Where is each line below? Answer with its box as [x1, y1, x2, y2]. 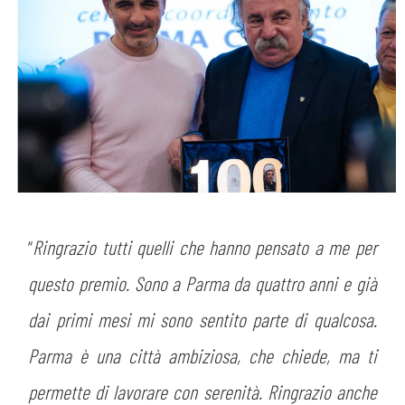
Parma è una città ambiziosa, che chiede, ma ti [28, 343, 377, 367]
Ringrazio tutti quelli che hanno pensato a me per [33, 234, 377, 259]
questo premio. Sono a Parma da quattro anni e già [28, 270, 377, 295]
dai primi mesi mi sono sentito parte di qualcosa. [28, 306, 377, 331]
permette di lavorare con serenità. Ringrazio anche [28, 379, 377, 403]
